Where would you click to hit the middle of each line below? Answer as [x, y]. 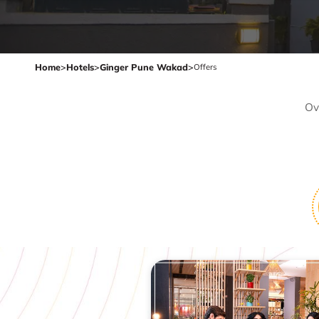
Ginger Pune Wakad [144, 67]
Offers [205, 67]
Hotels [80, 67]
